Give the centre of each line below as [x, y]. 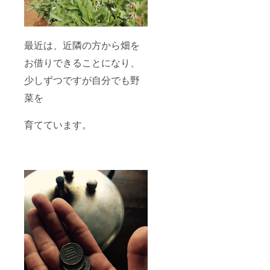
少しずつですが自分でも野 [82, 80]
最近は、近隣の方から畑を [82, 45]
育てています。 [58, 124]
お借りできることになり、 [82, 62]
